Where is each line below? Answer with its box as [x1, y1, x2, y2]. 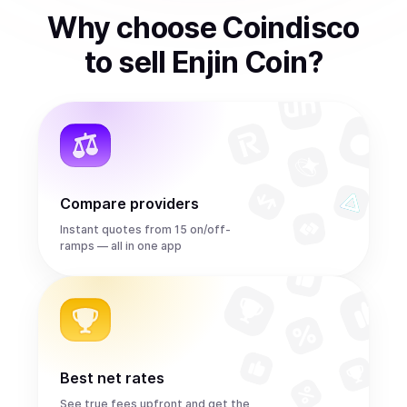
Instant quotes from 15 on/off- [60, 223, 231, 236]
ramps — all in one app [60, 239, 182, 253]
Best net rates [60, 369, 164, 387]
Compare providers [60, 194, 199, 213]
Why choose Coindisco [47, 10, 360, 45]
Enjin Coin [171, 45, 308, 80]
